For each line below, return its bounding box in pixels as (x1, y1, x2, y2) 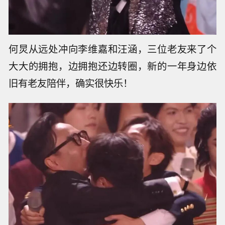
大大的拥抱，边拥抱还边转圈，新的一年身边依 (9, 59, 216, 73)
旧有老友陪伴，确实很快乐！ (9, 76, 133, 90)
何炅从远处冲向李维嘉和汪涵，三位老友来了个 (9, 42, 216, 56)
